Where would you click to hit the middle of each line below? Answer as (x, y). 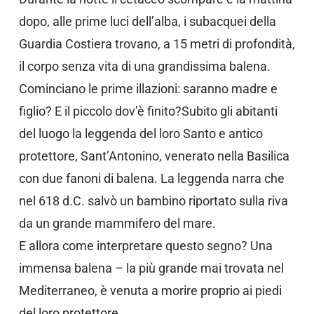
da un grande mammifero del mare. (117, 223)
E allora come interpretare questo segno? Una (145, 246)
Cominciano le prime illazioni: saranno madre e (148, 89)
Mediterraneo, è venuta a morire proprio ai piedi (150, 291)
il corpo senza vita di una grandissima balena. (144, 66)
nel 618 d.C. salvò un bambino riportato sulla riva (153, 201)
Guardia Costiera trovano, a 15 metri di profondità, (157, 44)
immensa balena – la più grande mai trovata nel (151, 268)
